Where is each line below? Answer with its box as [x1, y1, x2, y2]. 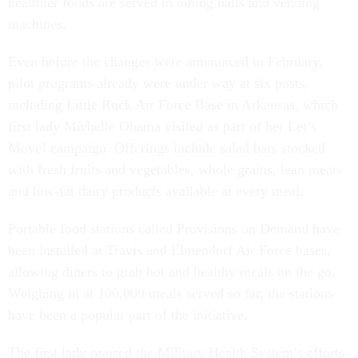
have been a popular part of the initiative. [8, 307, 252, 323]
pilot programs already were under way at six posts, [8, 75, 308, 91]
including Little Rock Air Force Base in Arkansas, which [8, 97, 338, 113]
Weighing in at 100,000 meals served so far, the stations [8, 285, 333, 301]
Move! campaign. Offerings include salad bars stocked [8, 140, 325, 156]
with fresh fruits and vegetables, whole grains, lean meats [8, 161, 342, 177]
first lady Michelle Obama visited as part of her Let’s [8, 118, 316, 134]
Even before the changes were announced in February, [8, 54, 323, 70]
